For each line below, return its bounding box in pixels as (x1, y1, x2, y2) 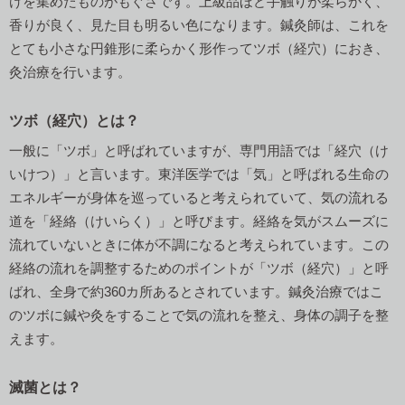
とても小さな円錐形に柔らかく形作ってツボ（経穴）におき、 (9, 40, 389, 56)
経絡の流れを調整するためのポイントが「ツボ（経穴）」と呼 (9, 259, 389, 276)
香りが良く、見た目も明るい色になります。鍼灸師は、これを (9, 16, 389, 33)
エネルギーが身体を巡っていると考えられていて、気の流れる (9, 189, 389, 205)
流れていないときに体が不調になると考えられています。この (9, 236, 389, 252)
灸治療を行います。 (9, 63, 131, 80)
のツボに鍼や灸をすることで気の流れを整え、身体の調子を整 (9, 306, 389, 323)
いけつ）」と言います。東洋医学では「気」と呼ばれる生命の (9, 165, 389, 182)
